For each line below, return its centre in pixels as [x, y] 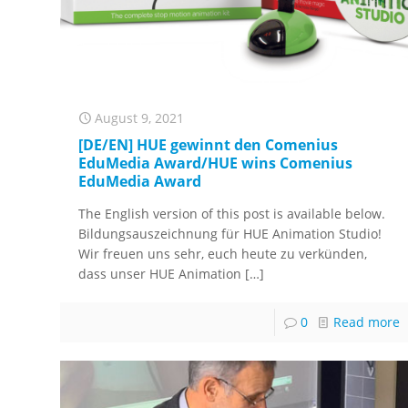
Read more [366, 322]
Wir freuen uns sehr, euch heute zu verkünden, [223, 254]
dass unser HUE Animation [160, 274]
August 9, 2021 [140, 118]
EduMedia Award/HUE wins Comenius [216, 163]
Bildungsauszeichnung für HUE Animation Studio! [230, 234]
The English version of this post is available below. [232, 214]
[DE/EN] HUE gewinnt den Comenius [209, 145]
